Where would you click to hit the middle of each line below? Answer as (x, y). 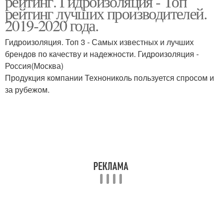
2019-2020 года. (52, 25)
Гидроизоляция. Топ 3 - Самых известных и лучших (99, 42)
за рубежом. (27, 89)
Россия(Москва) (34, 66)
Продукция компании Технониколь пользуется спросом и (110, 78)
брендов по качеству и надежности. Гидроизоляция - (102, 54)
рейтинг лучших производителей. (106, 13)
